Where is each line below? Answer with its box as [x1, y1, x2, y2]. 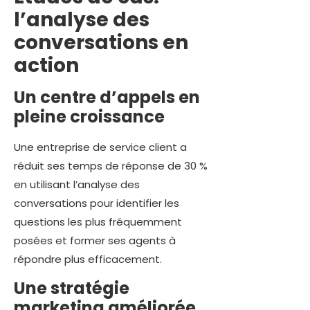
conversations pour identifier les [14, 196, 179, 211]
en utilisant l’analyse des [14, 177, 140, 192]
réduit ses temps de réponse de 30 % [14, 158, 208, 174]
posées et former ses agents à [14, 233, 176, 248]
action [14, 52, 79, 80]
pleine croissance [14, 105, 165, 129]
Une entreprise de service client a [14, 140, 187, 155]
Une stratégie [14, 276, 129, 300]
